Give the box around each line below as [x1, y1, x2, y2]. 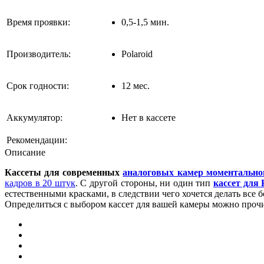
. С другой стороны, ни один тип [75, 177, 213, 188]
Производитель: [6, 48, 71, 59]
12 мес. [121, 80, 150, 91]
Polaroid [121, 48, 153, 59]
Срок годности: [6, 80, 69, 91]
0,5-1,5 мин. [121, 16, 169, 27]
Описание [5, 147, 45, 157]
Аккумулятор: [6, 112, 62, 123]
